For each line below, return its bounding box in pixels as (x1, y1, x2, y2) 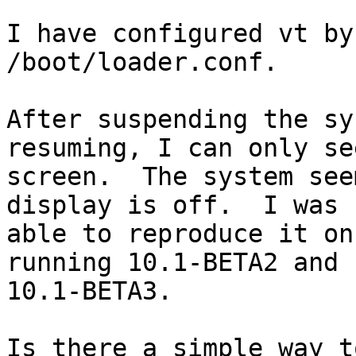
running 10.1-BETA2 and (6, 248, 339, 277)
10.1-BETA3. (6, 277, 172, 306)
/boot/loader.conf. (6, 48, 278, 77)
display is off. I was (6, 191, 339, 220)
